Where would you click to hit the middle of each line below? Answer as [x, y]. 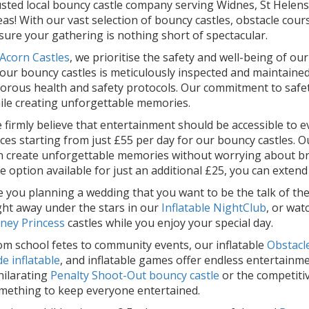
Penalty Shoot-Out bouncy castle [135, 276]
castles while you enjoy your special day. [169, 223]
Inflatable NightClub [214, 208]
